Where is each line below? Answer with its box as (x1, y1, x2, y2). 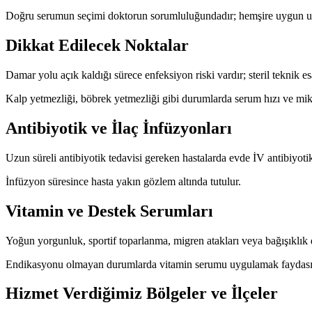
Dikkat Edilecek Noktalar (6, 36, 189, 54)
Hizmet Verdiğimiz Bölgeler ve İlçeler (6, 284, 278, 303)
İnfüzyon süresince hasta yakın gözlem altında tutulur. (6, 175, 241, 187)
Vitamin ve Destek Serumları (6, 201, 213, 220)
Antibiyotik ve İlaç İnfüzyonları (6, 118, 232, 137)
